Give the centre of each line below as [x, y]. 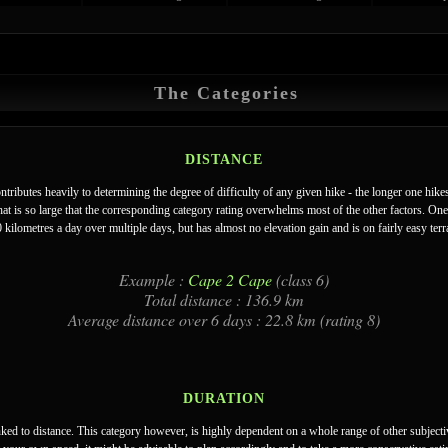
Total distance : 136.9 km [224, 299]
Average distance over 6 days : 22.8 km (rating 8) [224, 319]
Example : [153, 279]
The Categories [226, 93]
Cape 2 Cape [230, 279]
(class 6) [300, 279]
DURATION [224, 398]
